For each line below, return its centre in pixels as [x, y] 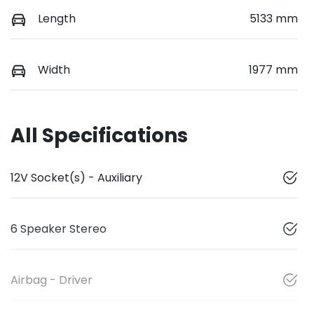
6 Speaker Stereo [59, 228]
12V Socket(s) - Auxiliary [76, 177]
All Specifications [99, 135]
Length [57, 18]
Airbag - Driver [52, 280]
